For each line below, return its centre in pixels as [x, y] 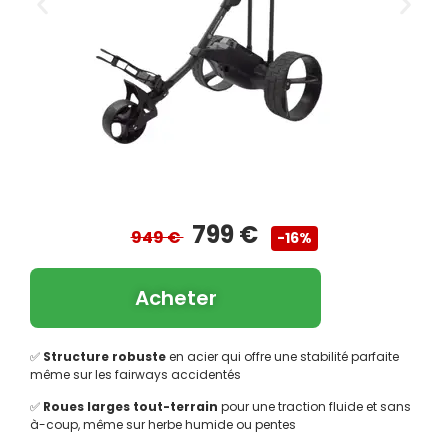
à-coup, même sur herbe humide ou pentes [163, 425]
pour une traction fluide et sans [314, 407]
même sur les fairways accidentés [135, 374]
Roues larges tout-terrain [130, 407]
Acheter [175, 297]
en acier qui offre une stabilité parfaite [282, 356]
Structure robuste [104, 356]
